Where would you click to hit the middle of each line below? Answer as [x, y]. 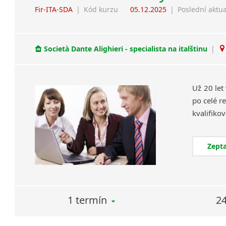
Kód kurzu [101, 9]
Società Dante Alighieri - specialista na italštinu [126, 49]
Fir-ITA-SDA [54, 9]
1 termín [88, 200]
